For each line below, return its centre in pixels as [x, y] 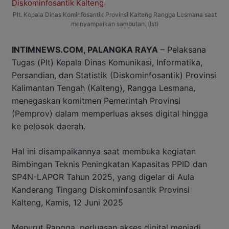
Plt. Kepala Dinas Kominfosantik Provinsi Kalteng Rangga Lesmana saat [114, 15]
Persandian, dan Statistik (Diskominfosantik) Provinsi [114, 75]
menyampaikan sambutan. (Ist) [114, 24]
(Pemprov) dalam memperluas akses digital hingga [110, 114]
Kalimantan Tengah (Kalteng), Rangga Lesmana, [104, 88]
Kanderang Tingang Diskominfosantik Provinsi [101, 190]
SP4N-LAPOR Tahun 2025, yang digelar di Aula [103, 177]
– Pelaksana [182, 50]
